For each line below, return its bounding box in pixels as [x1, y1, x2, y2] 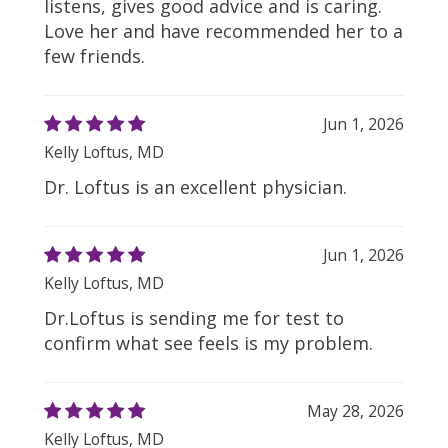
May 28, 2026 [307, 400, 404, 422]
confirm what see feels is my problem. [44, 331, 373, 355]
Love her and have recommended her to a [44, 19, 403, 43]
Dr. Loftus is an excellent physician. [44, 175, 347, 199]
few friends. [44, 44, 145, 68]
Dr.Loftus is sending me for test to [44, 306, 344, 330]
